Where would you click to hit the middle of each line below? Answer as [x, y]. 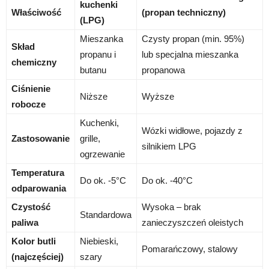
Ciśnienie [31, 89]
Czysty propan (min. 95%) [193, 39]
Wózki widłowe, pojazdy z [192, 131]
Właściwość [36, 13]
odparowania [39, 189]
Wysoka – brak [171, 207]
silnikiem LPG [169, 147]
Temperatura [38, 173]
